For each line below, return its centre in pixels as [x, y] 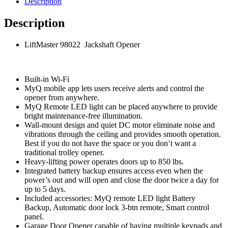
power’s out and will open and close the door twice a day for [122, 180]
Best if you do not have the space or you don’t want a [110, 144]
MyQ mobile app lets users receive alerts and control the [114, 89]
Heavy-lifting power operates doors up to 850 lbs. [104, 162]
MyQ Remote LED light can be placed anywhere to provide [121, 107]
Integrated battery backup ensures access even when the [114, 171]
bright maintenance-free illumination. [83, 116]
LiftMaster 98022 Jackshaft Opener [82, 45]
